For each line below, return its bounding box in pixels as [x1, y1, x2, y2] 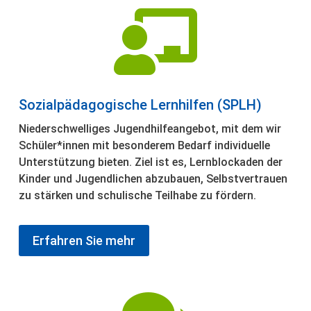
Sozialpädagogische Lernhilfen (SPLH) [19, 96, 262, 114]
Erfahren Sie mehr [33, 233, 136, 248]
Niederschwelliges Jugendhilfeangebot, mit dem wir [19, 122, 282, 136]
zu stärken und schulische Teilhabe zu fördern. [19, 189, 257, 203]
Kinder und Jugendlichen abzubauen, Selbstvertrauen [19, 172, 288, 186]
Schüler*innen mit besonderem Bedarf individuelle [19, 139, 271, 153]
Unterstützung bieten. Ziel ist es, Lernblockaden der [19, 155, 283, 169]
